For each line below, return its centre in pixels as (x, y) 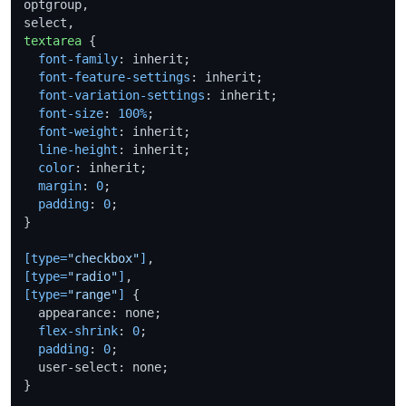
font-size (71, 113)
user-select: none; (96, 367)
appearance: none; (92, 312)
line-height (78, 149)
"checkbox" (103, 258)
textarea (53, 40)
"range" (92, 294)
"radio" (92, 276)
